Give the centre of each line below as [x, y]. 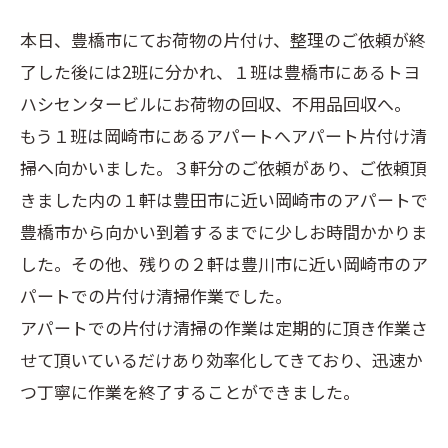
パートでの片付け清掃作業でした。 [156, 295]
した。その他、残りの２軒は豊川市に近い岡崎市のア [224, 263]
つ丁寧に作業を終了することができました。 [190, 391]
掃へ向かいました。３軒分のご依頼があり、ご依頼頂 [223, 167]
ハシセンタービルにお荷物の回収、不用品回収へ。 [215, 103]
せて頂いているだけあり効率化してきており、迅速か [221, 359]
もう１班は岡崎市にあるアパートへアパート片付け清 [223, 135]
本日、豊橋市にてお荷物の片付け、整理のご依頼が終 [223, 39]
